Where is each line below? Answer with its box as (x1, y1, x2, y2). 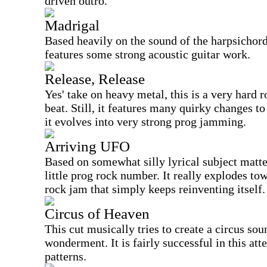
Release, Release (45, 71, 145, 87)
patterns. (45, 250, 86, 263)
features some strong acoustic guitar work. (45, 48, 250, 61)
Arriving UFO (45, 138, 130, 154)
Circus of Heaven (45, 206, 150, 222)
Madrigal (45, 17, 100, 33)
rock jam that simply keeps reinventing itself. (45, 182, 265, 195)
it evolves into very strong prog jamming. (45, 115, 246, 128)
